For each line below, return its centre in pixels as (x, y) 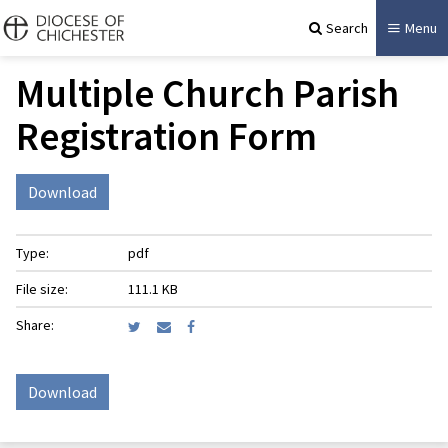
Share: (35, 325)
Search (347, 27)
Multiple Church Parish (207, 93)
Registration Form (166, 136)
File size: (42, 289)
